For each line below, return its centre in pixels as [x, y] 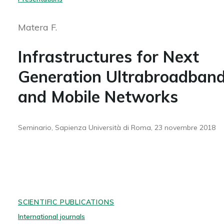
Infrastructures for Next [108, 56]
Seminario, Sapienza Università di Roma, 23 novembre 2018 [116, 127]
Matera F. [37, 27]
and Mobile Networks [98, 96]
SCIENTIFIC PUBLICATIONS [66, 202]
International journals [51, 216]
